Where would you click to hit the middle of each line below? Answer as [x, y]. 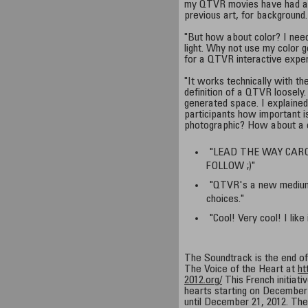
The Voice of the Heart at [241, 269]
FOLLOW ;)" [231, 166]
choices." [225, 199]
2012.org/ [203, 280]
